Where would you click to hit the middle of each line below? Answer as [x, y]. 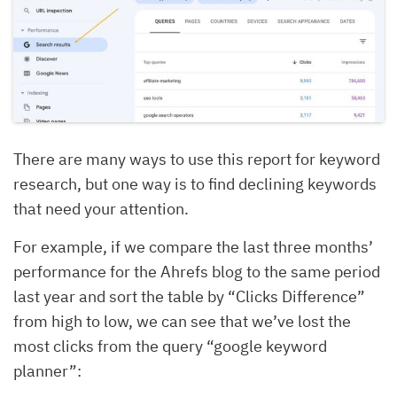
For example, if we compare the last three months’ [193, 246]
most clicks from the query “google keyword [170, 346]
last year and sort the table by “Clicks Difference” [189, 296]
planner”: [47, 370]
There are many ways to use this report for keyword [197, 159]
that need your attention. [101, 208]
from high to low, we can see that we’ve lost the [182, 321]
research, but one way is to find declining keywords [195, 183]
